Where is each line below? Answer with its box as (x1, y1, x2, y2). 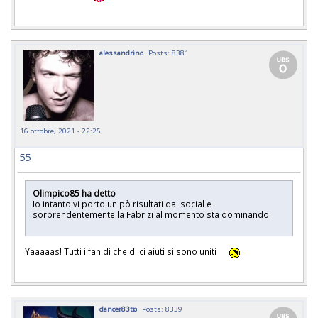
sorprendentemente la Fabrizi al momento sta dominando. (33, 208, 275, 220)
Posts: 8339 (142, 303, 182, 314)
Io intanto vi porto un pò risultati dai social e (33, 197, 212, 209)
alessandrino (99, 47, 143, 57)
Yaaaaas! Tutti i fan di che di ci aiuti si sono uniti (25, 246, 219, 258)
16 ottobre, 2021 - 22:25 (20, 125, 101, 136)
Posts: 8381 (148, 47, 189, 57)
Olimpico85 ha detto (33, 187, 118, 199)
